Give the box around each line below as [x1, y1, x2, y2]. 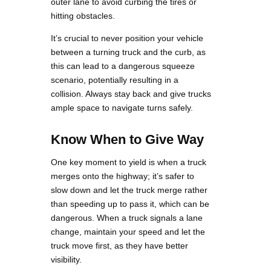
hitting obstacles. [51, 10, 115, 21]
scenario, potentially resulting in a [51, 74, 178, 85]
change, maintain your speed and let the [51, 226, 205, 237]
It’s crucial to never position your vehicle [51, 33, 203, 43]
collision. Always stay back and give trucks [51, 88, 211, 99]
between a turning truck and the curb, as [51, 47, 206, 57]
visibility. [51, 254, 82, 264]
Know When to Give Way [51, 131, 204, 147]
